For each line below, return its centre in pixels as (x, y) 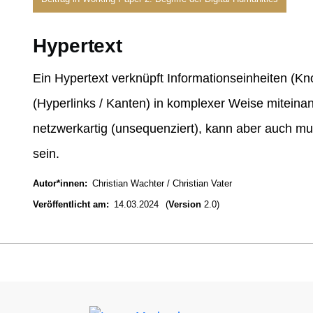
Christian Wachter (128, 183)
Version (185, 204)
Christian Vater (202, 183)
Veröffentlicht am (70, 204)
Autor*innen (59, 183)
